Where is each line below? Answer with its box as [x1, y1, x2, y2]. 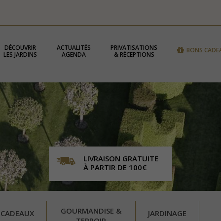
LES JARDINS [3, 50, 37, 59]
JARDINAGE [147, 208, 186, 218]
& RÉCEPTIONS [113, 50, 154, 59]
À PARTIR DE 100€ [83, 162, 147, 172]
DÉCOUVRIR [4, 43, 37, 52]
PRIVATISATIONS [110, 43, 158, 52]
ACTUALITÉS [57, 43, 91, 52]
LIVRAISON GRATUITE [83, 153, 158, 163]
